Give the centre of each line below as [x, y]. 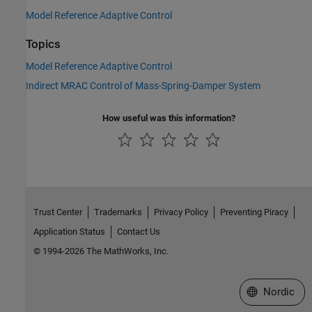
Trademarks [118, 212]
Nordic [279, 292]
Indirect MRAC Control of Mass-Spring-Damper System [143, 85]
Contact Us [138, 232]
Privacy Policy [181, 212]
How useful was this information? [169, 118]
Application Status [69, 232]
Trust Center [57, 212]
